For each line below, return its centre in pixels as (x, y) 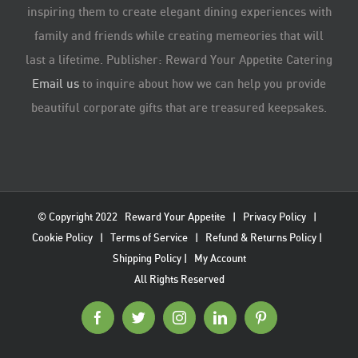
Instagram (206, 323)
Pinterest (284, 323)
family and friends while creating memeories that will (179, 35)
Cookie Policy (62, 237)
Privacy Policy (274, 216)
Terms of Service (149, 237)
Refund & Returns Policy (261, 237)
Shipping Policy (147, 258)
